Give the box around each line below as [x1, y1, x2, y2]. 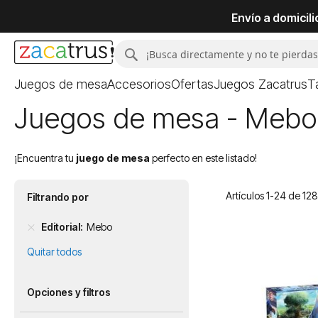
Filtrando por [27, 191, 89, 203]
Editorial [41, 221, 80, 233]
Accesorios [107, 77, 171, 92]
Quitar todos [27, 246, 82, 258]
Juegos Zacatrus [214, 77, 307, 92]
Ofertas [171, 77, 214, 92]
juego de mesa [76, 152, 150, 164]
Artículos [225, 190, 266, 202]
